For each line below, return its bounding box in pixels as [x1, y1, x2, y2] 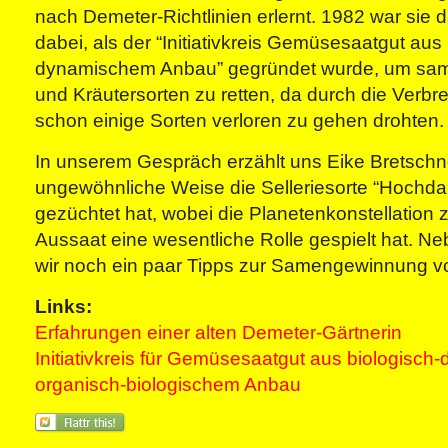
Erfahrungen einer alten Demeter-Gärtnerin [35, 322, 402, 343]
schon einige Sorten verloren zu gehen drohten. [35, 110, 444, 131]
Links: [35, 296, 92, 317]
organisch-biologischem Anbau [35, 374, 301, 395]
